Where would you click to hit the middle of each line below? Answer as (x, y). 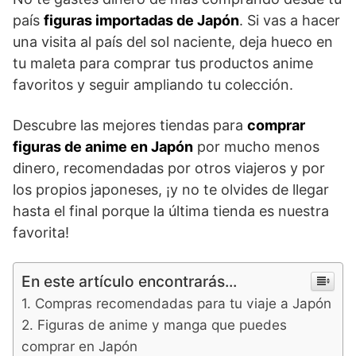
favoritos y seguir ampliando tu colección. (153, 84)
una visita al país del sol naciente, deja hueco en (173, 41)
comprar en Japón (79, 346)
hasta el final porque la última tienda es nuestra (171, 211)
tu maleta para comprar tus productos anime (163, 63)
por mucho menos (256, 146)
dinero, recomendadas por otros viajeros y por (169, 168)
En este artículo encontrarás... (129, 281)
